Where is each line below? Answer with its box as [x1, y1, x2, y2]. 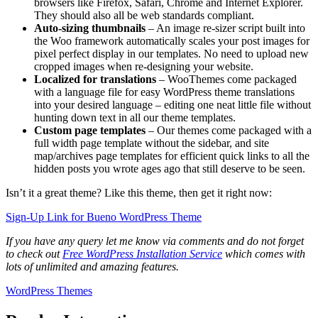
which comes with [222, 248, 305, 261]
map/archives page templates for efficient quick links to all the [34, 150, 309, 163]
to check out [6, 248, 62, 261]
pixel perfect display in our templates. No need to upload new [34, 48, 309, 60]
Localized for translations [34, 73, 156, 86]
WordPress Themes [6, 285, 92, 297]
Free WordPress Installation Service [62, 248, 222, 261]
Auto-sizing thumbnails [34, 22, 146, 35]
